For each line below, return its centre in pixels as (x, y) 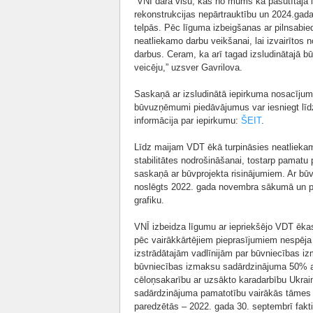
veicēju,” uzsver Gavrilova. (188, 67)
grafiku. (149, 200)
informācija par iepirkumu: (188, 121)
